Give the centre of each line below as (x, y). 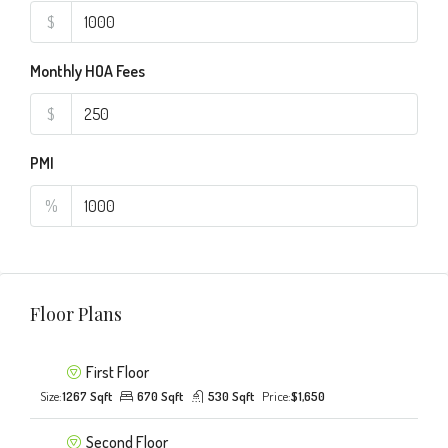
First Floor (117, 372)
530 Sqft (231, 396)
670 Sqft (160, 396)
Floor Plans (76, 314)
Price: (276, 396)
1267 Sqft (87, 396)
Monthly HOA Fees (87, 71)
